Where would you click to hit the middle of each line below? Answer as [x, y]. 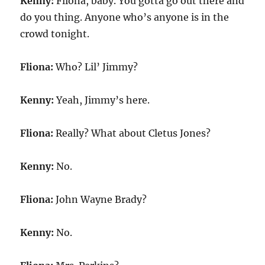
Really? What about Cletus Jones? [132, 133]
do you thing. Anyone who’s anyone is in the [125, 17]
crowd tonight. [55, 34]
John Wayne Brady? [100, 199]
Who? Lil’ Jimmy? [96, 67]
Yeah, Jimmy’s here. [102, 100]
